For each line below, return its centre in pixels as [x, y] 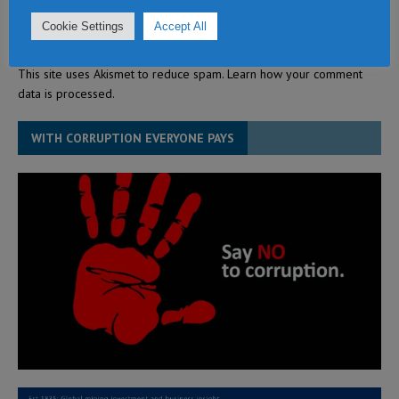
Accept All [180, 26]
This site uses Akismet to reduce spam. [122, 74]
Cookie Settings [83, 26]
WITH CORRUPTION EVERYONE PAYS [133, 138]
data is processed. [66, 94]
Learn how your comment [295, 74]
